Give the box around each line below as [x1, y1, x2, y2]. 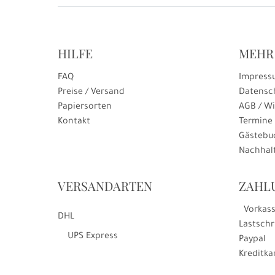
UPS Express [68, 232, 118, 242]
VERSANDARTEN [58, 177, 152, 195]
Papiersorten [58, 103, 112, 113]
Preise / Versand [58, 88, 125, 98]
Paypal [239, 235, 266, 246]
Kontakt [58, 117, 90, 128]
